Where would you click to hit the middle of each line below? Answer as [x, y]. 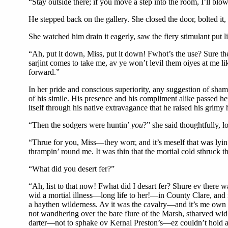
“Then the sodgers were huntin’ [80, 125]
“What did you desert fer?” [72, 169]
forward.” [44, 72]
